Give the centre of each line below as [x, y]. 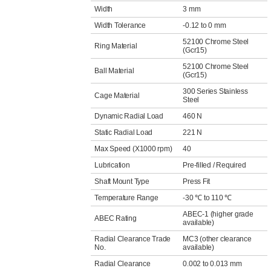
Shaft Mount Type [122, 181]
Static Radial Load [124, 132]
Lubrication [112, 165]
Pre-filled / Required [214, 165]
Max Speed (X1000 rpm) [133, 149]
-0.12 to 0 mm [204, 25]
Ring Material [116, 46]
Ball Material [114, 71]
